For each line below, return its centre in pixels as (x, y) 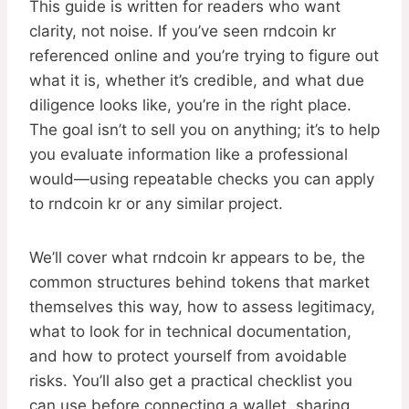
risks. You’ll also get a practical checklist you (191, 381)
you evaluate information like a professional (189, 155)
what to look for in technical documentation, (190, 332)
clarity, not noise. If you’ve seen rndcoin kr (183, 31)
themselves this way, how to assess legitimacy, (202, 307)
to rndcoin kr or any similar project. (156, 204)
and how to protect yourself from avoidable (188, 357)
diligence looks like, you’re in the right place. (190, 105)
